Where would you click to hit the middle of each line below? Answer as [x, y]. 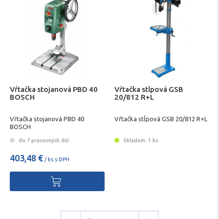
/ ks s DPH [56, 159]
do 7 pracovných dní [43, 140]
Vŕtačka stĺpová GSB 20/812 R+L [161, 119]
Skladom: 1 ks [140, 140]
